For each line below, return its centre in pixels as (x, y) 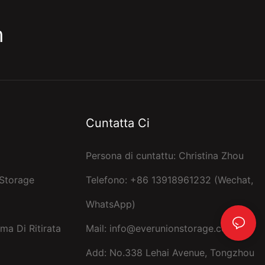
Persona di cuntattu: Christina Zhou (164, 155)
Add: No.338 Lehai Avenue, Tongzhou (170, 252)
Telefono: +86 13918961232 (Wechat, (169, 180)
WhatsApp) (110, 204)
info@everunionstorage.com (172, 228)
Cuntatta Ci (117, 123)
